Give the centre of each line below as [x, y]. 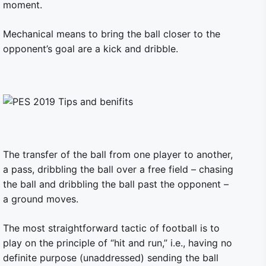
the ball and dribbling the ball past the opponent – [116, 184]
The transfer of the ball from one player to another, [118, 154]
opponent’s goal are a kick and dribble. [91, 49]
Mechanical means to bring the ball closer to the [112, 34]
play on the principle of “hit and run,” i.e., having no [118, 243]
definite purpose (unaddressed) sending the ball [111, 258]
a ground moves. [41, 199]
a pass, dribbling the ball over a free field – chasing [118, 169]
